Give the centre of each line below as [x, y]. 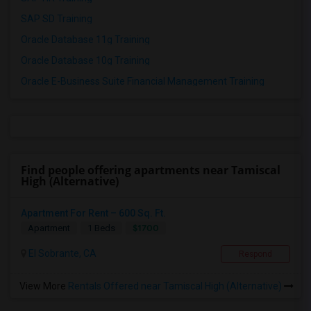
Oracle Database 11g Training [85, 40]
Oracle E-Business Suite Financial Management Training [143, 82]
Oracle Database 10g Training [85, 61]
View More [44, 286]
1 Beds [101, 228]
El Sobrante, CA [61, 254]
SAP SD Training [57, 19]
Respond [255, 254]
